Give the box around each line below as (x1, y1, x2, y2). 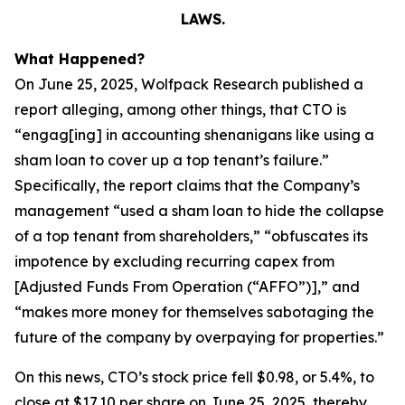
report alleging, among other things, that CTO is (14, 100, 346, 118)
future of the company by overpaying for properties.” (14, 328, 384, 346)
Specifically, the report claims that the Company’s (14, 176, 360, 194)
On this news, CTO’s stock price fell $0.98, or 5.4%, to (14, 368, 374, 386)
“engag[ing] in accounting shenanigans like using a (14, 126, 374, 144)
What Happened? (14, 50, 145, 68)
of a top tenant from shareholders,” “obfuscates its (14, 227, 368, 245)
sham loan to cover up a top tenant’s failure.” (14, 151, 329, 169)
